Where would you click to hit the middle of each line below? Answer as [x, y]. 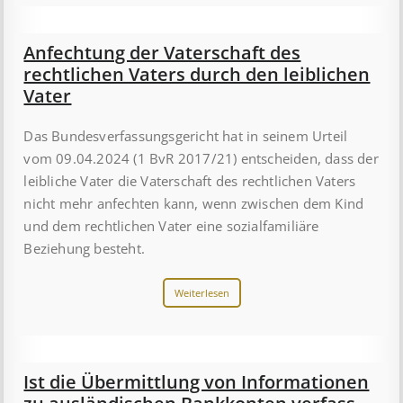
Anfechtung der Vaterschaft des [162, 52]
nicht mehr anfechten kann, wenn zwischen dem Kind [194, 203]
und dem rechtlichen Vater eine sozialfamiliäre [171, 225]
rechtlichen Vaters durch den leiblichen [197, 74]
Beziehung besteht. [85, 248]
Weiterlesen [201, 292]
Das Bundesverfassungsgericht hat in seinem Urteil [186, 135]
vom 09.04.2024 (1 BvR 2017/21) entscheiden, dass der [201, 158]
